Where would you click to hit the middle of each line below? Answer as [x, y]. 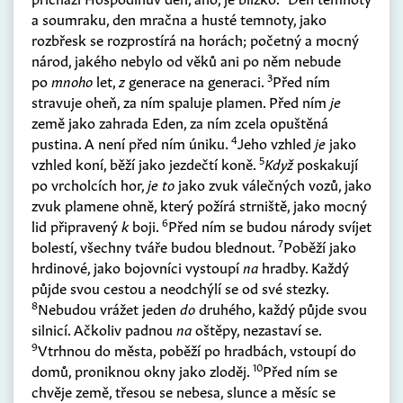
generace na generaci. [196, 81]
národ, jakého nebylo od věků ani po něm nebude [186, 60]
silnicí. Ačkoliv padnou [104, 329]
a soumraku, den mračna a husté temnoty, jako [179, 18]
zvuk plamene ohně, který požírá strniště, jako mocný [199, 205]
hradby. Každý [304, 267]
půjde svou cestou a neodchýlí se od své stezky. [180, 287]
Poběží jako [320, 246]
